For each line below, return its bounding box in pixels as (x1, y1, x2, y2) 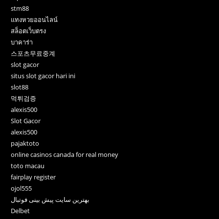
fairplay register (11, 172, 56, 181)
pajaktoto (11, 138, 40, 148)
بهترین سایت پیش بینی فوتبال (11, 195, 90, 204)
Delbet (11, 206, 30, 215)
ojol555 (11, 183, 32, 193)
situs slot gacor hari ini (11, 71, 76, 80)
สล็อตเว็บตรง (11, 26, 46, 35)
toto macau (11, 161, 45, 170)
